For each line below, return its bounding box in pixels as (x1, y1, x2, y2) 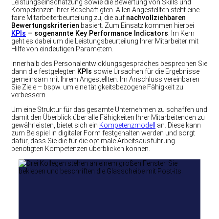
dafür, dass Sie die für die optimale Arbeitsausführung (11, 137, 175, 145)
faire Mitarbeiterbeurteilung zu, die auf (11, 13, 126, 22)
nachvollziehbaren (126, 13, 186, 22)
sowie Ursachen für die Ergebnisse (92, 67, 199, 75)
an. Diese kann (155, 121, 201, 130)
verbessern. (11, 90, 47, 99)
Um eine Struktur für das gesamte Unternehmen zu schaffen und (11, 106, 207, 114)
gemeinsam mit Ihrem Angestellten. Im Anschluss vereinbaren (11, 75, 199, 83)
